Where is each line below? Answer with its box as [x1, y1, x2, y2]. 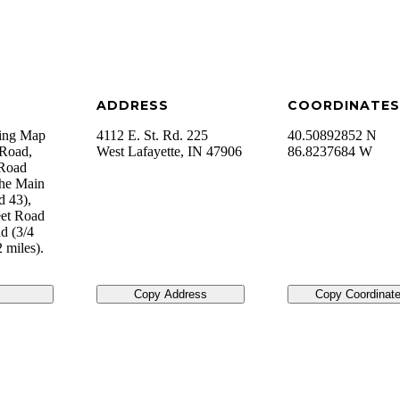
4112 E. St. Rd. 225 [96, 128, 208, 144]
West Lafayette [96, 144, 180, 160]
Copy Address [133, 287, 207, 302]
